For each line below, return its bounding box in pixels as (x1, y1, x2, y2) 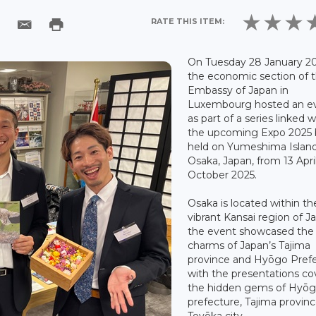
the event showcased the (188, 224, 315, 238)
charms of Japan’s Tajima (188, 238, 311, 252)
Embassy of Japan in (188, 83, 289, 97)
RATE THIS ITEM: (151, 16, 225, 27)
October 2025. (188, 168, 257, 181)
